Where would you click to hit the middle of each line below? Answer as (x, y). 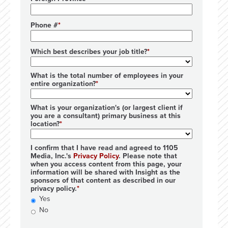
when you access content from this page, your (106, 164)
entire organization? (63, 83)
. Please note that (148, 156)
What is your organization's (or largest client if (107, 107)
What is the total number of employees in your (107, 75)
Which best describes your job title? (89, 51)
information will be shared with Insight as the (105, 172)
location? (45, 124)
